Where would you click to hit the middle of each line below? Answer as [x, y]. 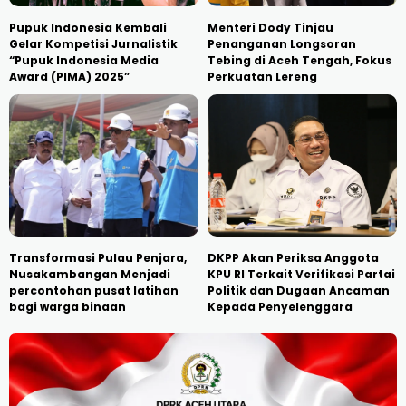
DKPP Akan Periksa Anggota [293, 258]
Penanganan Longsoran [282, 44]
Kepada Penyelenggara [280, 307]
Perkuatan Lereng [262, 77]
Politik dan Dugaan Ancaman [299, 291]
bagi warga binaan [68, 307]
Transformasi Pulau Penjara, [98, 258]
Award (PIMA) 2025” [69, 77]
